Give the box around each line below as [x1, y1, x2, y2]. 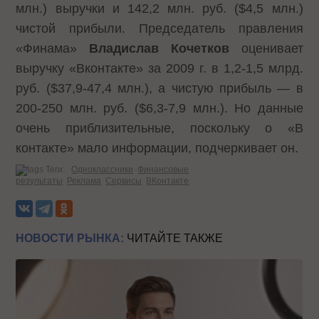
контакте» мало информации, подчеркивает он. [16, 141, 299, 156]
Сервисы [105, 175, 142, 186]
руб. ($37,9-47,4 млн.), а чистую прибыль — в [16, 81, 303, 96]
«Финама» [16, 41, 90, 56]
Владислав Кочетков [89, 41, 229, 56]
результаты [16, 175, 63, 186]
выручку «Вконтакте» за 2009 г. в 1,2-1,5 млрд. [16, 61, 303, 76]
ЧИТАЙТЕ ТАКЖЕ [124, 231, 224, 244]
